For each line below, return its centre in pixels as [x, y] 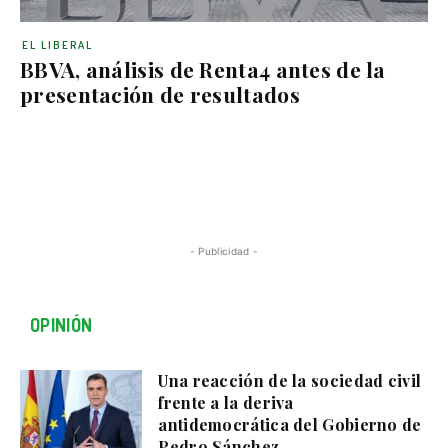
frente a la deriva [226, 402]
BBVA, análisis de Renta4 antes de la [203, 69]
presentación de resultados [160, 94]
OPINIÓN [61, 325]
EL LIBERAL [57, 45]
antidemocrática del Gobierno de [290, 424]
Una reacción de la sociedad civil [290, 380]
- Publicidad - [224, 251]
